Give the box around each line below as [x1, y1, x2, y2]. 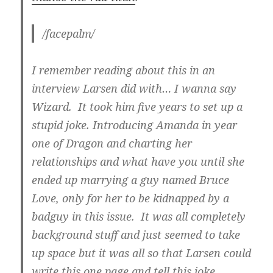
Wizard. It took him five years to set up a [32, 99, 243, 114]
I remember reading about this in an [32, 62, 216, 77]
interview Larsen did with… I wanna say [32, 80, 237, 96]
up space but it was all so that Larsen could [32, 245, 252, 260]
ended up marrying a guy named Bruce [32, 172, 230, 187]
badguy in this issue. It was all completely [32, 208, 246, 224]
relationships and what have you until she [32, 154, 245, 169]
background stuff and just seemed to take [32, 227, 241, 242]
